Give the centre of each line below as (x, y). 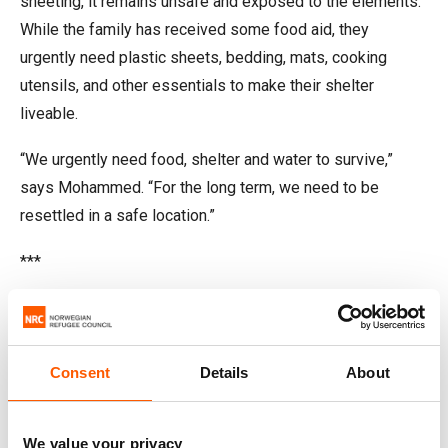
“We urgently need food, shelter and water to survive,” (206, 160)
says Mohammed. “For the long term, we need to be (199, 188)
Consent (80, 372)
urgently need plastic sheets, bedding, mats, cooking (203, 58)
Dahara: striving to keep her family (214, 312)
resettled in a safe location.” (117, 216)
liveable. (49, 114)
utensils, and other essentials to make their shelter (197, 86)
